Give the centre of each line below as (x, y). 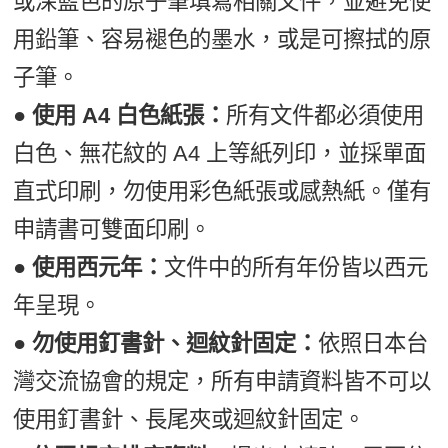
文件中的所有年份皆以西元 (296, 268)
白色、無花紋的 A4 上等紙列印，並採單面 (220, 154)
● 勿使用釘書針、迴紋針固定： (166, 344)
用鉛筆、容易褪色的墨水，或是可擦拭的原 (222, 40)
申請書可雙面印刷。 (112, 230)
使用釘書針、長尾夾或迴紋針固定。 (189, 420)
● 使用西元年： (89, 268)
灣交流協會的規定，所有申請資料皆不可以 (222, 382)
